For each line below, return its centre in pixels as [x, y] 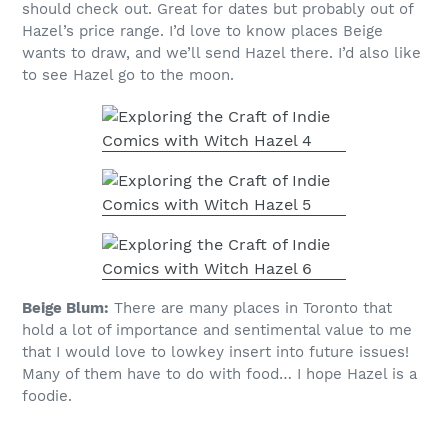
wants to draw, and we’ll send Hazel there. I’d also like [221, 52]
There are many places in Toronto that [250, 308]
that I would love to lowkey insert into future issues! [215, 352]
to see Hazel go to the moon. [128, 74]
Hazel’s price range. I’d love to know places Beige [202, 30]
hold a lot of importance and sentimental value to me [217, 330]
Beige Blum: [65, 308]
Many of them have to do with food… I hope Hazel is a [219, 374]
